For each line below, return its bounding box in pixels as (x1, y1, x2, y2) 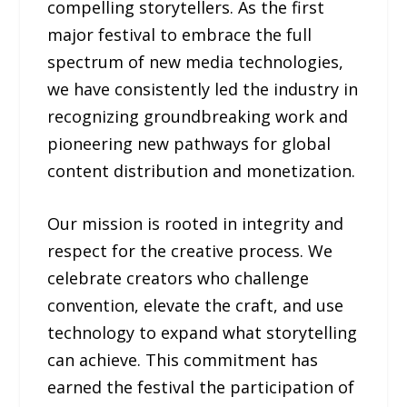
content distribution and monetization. (47, 159, 356, 182)
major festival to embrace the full (47, 23, 313, 45)
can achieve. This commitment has (47, 349, 319, 372)
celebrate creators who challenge (47, 267, 310, 290)
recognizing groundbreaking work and (47, 104, 349, 127)
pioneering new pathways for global (47, 132, 332, 154)
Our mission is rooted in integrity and (47, 213, 344, 235)
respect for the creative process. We (47, 240, 333, 263)
